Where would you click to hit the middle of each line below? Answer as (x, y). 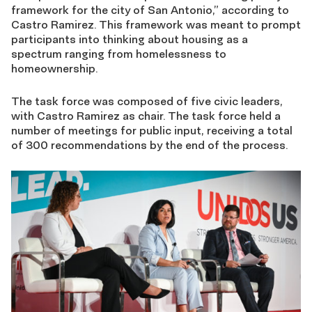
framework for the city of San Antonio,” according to (150, 10)
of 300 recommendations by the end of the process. (149, 145)
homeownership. (54, 68)
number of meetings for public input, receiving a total (152, 130)
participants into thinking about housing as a (130, 39)
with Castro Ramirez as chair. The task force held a (146, 116)
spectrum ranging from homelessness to (119, 54)
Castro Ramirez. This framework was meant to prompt (156, 24)
